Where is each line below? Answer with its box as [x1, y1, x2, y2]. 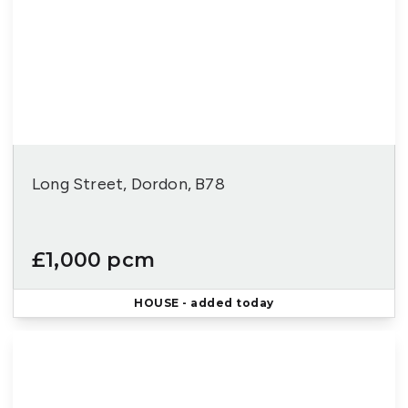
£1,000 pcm [32, 248, 155, 272]
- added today [178, 296, 274, 310]
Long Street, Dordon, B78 [32, 174, 225, 194]
